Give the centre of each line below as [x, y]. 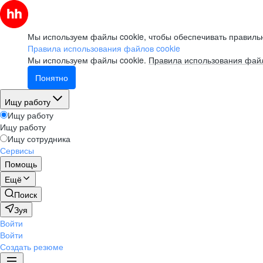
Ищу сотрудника [39, 139]
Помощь [21, 164]
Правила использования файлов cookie [104, 48]
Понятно [52, 77]
